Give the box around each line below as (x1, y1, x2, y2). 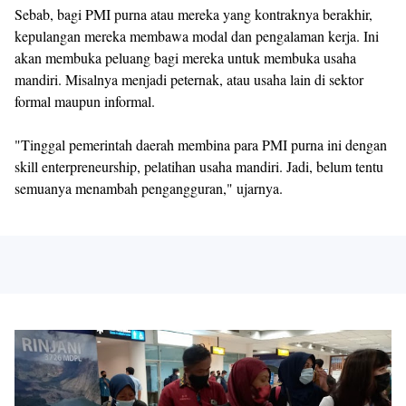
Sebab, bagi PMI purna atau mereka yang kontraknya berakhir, (14, 5, 372, 24)
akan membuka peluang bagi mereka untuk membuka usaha (14, 48, 356, 67)
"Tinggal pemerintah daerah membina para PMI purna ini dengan (14, 135, 387, 154)
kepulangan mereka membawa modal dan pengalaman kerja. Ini (14, 26, 379, 45)
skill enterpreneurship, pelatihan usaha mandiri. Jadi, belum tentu (14, 157, 383, 176)
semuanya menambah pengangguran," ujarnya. (14, 179, 283, 198)
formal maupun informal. (14, 92, 155, 111)
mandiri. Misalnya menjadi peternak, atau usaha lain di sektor (14, 70, 363, 89)
